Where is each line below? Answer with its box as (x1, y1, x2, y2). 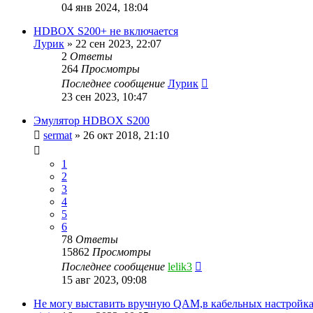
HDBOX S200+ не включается (34, 24, 178, 37)
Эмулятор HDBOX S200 (34, 114, 150, 126)
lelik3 (168, 260, 192, 272)
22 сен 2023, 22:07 (75, 37, 161, 50)
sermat (43, 129, 72, 141)
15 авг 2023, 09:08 (61, 273, 147, 286)
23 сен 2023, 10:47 (61, 90, 147, 103)
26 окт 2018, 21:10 (83, 129, 169, 141)
